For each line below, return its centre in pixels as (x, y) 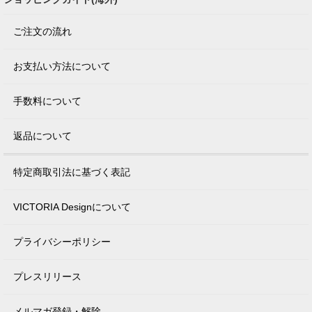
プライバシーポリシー (62, 242)
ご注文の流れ (42, 32)
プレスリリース (47, 277)
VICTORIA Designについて (72, 207)
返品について (42, 136)
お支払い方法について (62, 67)
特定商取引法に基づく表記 (72, 172)
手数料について (47, 101)
